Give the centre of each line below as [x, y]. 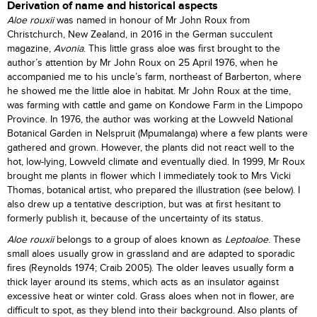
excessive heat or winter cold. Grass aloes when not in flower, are [151, 296]
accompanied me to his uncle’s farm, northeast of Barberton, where [154, 77]
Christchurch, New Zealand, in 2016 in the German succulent [140, 35]
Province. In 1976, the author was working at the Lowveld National [150, 120]
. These [284, 240]
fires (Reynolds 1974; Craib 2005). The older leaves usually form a [150, 268]
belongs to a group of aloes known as [139, 240]
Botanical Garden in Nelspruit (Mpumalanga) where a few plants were [157, 134]
